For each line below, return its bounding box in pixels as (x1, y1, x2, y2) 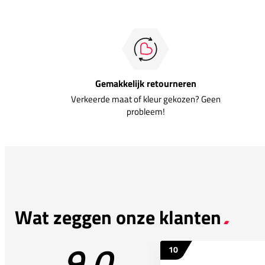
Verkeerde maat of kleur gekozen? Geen (70, 92, 221, 106)
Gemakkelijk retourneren (95, 76, 196, 91)
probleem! (126, 104, 165, 118)
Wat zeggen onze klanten (15, 202, 221, 231)
